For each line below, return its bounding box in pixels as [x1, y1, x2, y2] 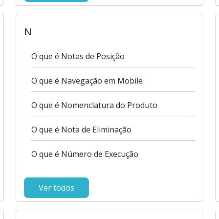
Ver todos [39, 182, 75, 193]
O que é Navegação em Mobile [31, 75, 143, 86]
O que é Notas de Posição [31, 51, 125, 62]
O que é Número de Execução [31, 149, 139, 159]
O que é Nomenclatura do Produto [31, 100, 158, 110]
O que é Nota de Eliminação [31, 124, 132, 135]
